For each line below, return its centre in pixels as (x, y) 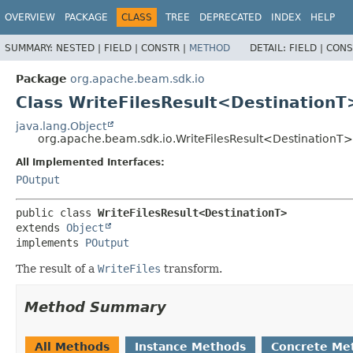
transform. (191, 268)
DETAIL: (269, 48)
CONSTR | (165, 48)
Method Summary (95, 307)
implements (50, 242)
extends (41, 227)
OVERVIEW (30, 17)
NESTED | (80, 48)
